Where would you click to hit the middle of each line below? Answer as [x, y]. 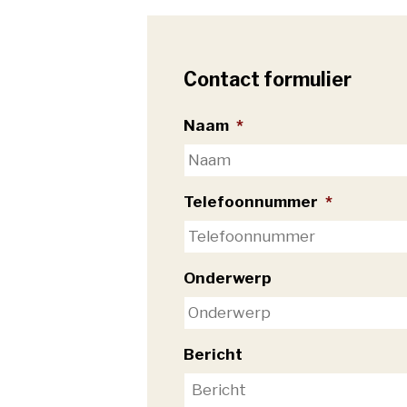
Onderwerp [228, 278]
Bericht [213, 355]
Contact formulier [268, 79]
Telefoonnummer [251, 202]
